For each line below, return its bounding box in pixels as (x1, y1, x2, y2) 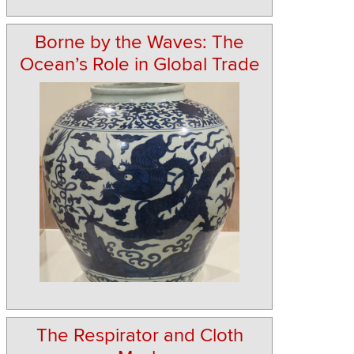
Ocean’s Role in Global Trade (19, 53, 260, 77)
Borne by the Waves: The (35, 31, 244, 55)
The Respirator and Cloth (36, 324, 243, 348)
